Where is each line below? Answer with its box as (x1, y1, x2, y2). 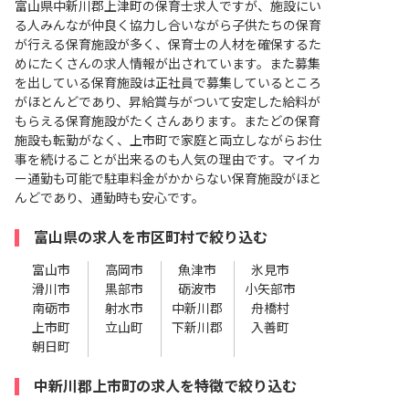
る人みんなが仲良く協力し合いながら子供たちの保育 (15, 18, 321, 34)
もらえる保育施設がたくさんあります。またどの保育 (15, 114, 320, 130)
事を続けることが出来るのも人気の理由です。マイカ (15, 152, 320, 168)
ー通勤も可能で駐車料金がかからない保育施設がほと (15, 172, 321, 187)
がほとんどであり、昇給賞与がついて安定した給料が (15, 95, 320, 110)
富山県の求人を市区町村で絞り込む (34, 229, 267, 247)
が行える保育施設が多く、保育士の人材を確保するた (15, 37, 321, 53)
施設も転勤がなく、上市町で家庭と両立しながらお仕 (15, 133, 321, 149)
